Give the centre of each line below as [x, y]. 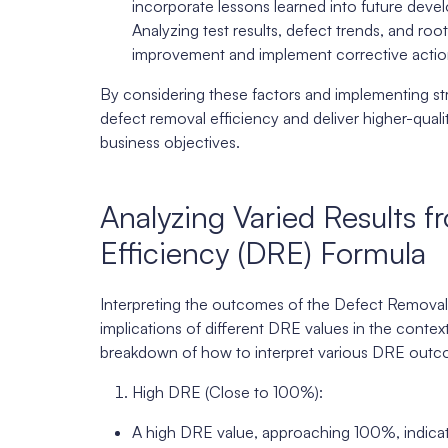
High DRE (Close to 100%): [227, 392]
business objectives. [170, 142]
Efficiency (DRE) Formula [263, 253]
